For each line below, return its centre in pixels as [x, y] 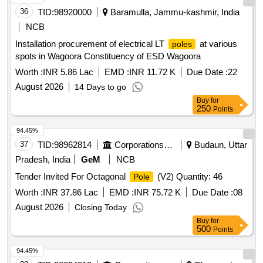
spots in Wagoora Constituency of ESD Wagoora [108, 56]
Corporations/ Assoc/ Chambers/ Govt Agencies [168, 145]
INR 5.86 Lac [68, 72]
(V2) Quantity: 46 [189, 177]
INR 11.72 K [152, 72]
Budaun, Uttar [220, 145]
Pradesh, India [43, 160]
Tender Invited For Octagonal [72, 177]
